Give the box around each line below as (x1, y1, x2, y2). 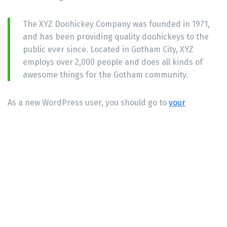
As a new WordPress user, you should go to (8, 97, 169, 107)
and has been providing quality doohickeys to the (23, 31, 209, 42)
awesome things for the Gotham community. (23, 69, 188, 80)
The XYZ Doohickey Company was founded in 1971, (23, 19, 210, 29)
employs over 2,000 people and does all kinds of (23, 57, 203, 67)
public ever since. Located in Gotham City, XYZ (23, 44, 194, 54)
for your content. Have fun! (8, 123, 108, 133)
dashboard (8, 110, 49, 120)
